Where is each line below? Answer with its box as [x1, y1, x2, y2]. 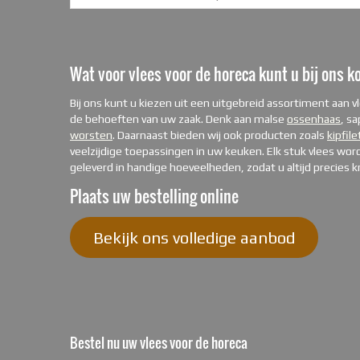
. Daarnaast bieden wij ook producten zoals [112, 129, 327, 142]
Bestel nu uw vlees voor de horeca [70, 333, 247, 354]
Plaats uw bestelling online [70, 184, 239, 209]
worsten [70, 129, 112, 142]
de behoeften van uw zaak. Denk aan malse [70, 112, 287, 126]
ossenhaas [287, 112, 341, 126]
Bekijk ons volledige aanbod [92, 227, 295, 247]
